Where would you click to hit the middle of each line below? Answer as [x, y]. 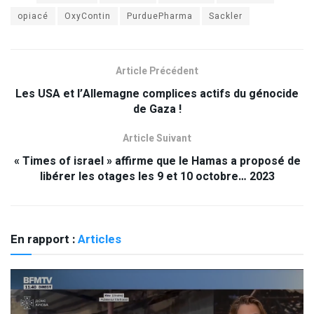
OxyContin [88, 16]
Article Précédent [157, 71]
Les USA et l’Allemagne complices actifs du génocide [157, 94]
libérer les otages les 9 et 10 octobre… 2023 [157, 176]
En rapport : [44, 239]
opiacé [33, 16]
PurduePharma [160, 16]
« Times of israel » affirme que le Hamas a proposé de [157, 161]
